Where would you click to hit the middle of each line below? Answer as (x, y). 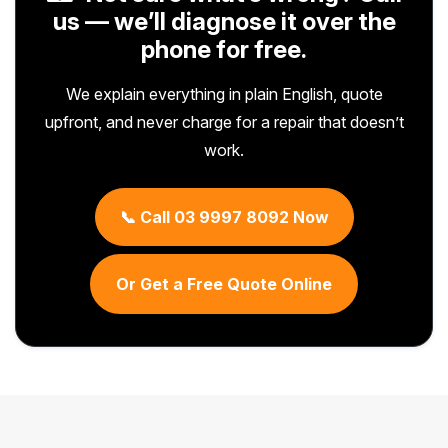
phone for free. (224, 49)
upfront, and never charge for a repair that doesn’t (224, 121)
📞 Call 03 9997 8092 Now (224, 216)
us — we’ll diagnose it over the (224, 21)
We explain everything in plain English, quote (224, 93)
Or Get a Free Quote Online (224, 283)
